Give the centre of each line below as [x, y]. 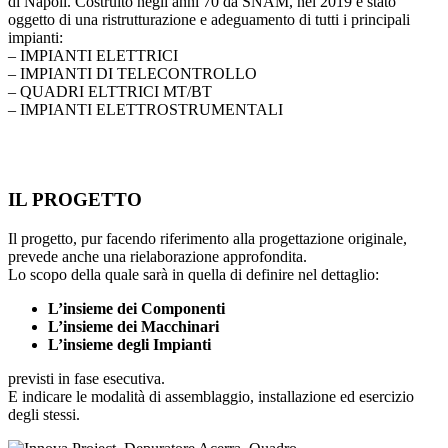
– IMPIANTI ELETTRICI [93, 55]
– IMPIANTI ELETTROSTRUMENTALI [145, 109]
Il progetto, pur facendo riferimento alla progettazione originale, [207, 239]
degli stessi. [44, 415]
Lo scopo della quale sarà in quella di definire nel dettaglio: [193, 275]
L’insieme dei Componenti [136, 309]
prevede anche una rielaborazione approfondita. [157, 257]
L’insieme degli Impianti [129, 345]
